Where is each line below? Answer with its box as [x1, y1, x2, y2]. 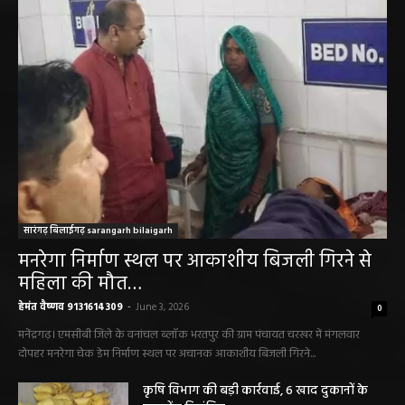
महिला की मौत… [18, 268, 142, 299]
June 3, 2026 [136, 298, 189, 316]
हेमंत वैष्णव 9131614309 [18, 298, 123, 316]
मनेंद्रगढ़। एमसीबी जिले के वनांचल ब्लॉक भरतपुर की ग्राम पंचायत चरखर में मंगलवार [18, 325, 360, 344]
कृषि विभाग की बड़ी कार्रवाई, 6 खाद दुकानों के [143, 380, 369, 401]
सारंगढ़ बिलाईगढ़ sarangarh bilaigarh [24, 222, 173, 238]
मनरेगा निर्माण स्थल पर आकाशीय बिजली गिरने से [18, 246, 372, 277]
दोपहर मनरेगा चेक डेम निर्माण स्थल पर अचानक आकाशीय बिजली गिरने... [18, 344, 316, 363]
